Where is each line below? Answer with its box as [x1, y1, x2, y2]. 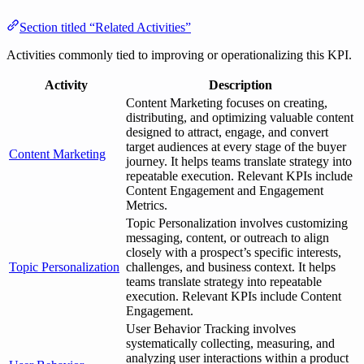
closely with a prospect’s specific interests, [126, 245, 341, 260]
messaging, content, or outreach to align [126, 231, 329, 245]
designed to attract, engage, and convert [126, 125, 328, 140]
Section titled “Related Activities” [19, 20, 191, 35]
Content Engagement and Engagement [126, 184, 323, 198]
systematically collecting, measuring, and [126, 336, 335, 351]
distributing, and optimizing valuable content [126, 110, 353, 125]
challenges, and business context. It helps [126, 260, 336, 275]
